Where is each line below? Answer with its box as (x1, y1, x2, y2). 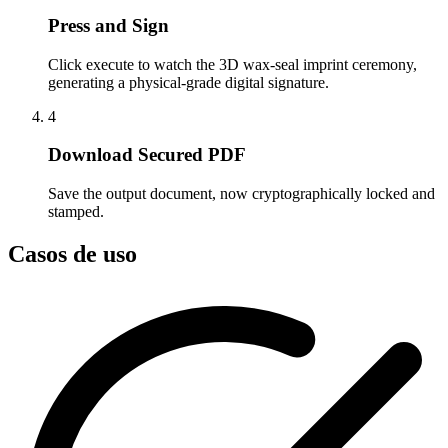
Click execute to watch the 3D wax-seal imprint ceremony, (48, 55, 417, 73)
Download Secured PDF (48, 144, 246, 166)
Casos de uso (8, 240, 137, 267)
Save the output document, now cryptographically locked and (48, 185, 435, 203)
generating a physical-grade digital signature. (48, 73, 329, 91)
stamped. (48, 203, 104, 221)
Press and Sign (48, 14, 169, 36)
